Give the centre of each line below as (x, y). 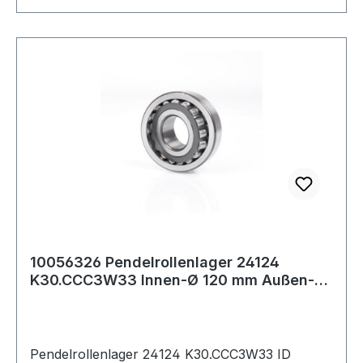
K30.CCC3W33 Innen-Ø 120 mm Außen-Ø (178, 280)
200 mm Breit (78, 297)
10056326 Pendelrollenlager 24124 (155, 262)
